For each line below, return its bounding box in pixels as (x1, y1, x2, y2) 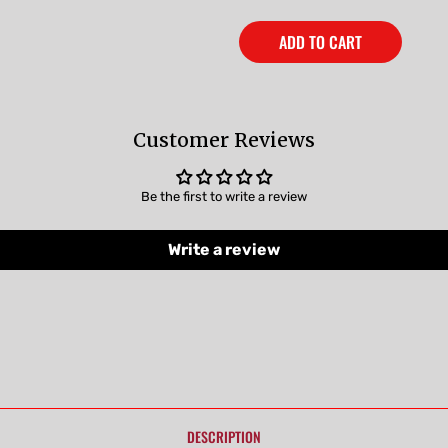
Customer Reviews (133, 127, 315, 152)
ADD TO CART (279, 29, 362, 54)
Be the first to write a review (141, 188, 307, 204)
